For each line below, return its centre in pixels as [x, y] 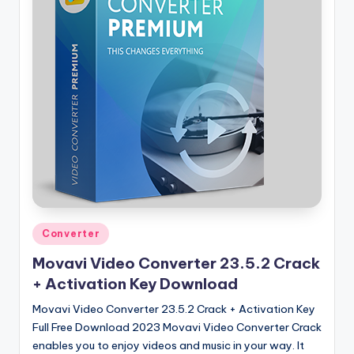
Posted [49, 230]
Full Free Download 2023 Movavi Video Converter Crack [177, 328]
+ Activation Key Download [135, 284]
